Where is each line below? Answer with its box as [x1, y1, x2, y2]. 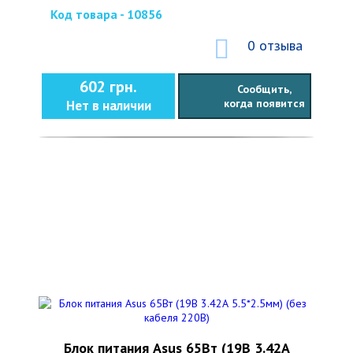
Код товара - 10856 [50, 6, 162, 22]
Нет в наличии [65, 97, 151, 114]
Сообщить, [236, 82, 292, 96]
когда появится [223, 96, 305, 110]
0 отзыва [247, 36, 303, 54]
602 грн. [80, 76, 137, 97]
